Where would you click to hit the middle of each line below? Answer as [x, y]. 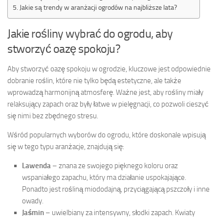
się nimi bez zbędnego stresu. [53, 116]
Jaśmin [33, 212]
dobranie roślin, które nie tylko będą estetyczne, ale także [94, 80]
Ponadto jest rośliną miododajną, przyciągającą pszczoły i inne [116, 189]
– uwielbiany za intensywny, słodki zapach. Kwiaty [120, 212]
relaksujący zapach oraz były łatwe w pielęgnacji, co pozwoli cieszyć [108, 104]
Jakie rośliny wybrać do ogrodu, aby [90, 33]
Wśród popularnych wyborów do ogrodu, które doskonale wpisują [107, 135]
